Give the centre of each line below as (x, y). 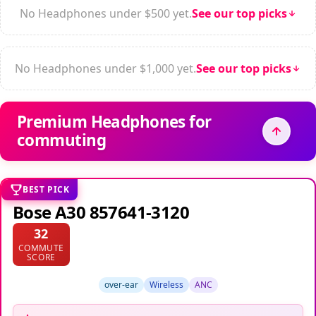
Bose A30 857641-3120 (101, 212)
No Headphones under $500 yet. (105, 13)
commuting (61, 140)
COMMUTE (41, 248)
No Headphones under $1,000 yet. (105, 68)
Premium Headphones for (114, 121)
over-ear (121, 284)
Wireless (166, 284)
